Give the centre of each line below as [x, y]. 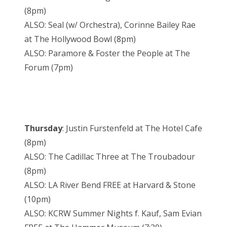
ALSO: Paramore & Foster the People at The [107, 53]
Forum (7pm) [49, 68]
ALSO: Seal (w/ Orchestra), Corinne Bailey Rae [110, 25]
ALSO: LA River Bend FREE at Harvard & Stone [110, 185]
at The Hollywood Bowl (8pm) [80, 39]
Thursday [43, 128]
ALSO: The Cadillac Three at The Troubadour [110, 157]
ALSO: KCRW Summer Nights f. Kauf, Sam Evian [113, 214]
